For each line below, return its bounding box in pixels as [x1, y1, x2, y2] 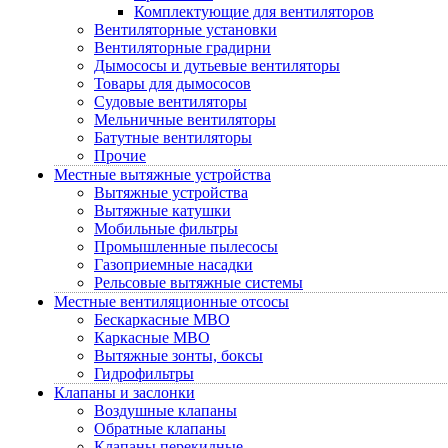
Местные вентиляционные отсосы [54, 293, 289, 310]
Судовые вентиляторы [94, 93, 247, 110]
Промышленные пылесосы [94, 238, 278, 255]
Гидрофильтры [94, 365, 194, 382]
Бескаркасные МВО [94, 311, 230, 328]
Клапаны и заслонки [54, 384, 195, 401]
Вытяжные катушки [94, 202, 231, 219]
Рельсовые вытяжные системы [94, 274, 303, 291]
